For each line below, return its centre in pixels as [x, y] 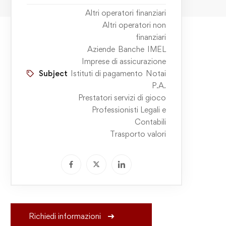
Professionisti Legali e [129, 110]
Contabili [150, 122]
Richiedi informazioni [65, 216]
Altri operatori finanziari [125, 13]
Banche [131, 49]
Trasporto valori [138, 134]
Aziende [101, 49]
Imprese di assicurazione [124, 62]
